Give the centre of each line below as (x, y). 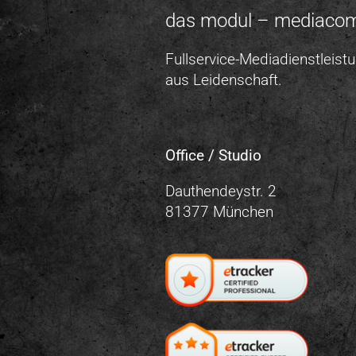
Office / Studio (213, 155)
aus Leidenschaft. (224, 79)
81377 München (219, 211)
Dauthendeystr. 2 (221, 191)
